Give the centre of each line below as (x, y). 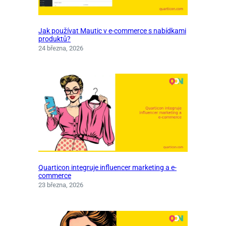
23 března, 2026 (61, 185)
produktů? (54, 39)
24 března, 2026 (61, 48)
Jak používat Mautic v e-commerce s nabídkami (112, 31)
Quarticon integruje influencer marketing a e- (107, 168)
